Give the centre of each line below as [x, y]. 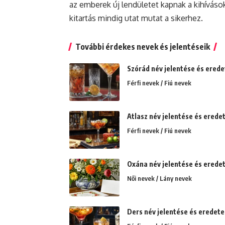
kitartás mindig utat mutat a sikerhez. [136, 18]
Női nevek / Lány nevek [159, 178]
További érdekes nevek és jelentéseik [143, 46]
